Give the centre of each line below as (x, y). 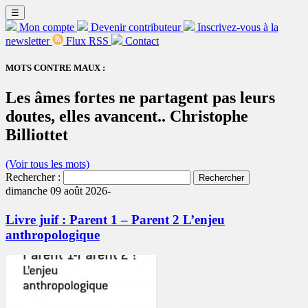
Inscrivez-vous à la (238, 27)
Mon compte (47, 27)
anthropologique (53, 234)
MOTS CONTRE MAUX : (55, 68)
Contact (142, 41)
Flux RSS (87, 41)
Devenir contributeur (136, 27)
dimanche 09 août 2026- (58, 191)
